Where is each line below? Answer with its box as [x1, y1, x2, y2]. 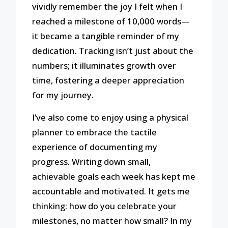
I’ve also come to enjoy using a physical [32, 111, 189, 124]
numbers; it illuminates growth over [32, 59, 177, 71]
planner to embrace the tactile [32, 126, 157, 138]
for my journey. [32, 89, 94, 101]
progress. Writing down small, [32, 156, 151, 168]
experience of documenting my [32, 141, 158, 153]
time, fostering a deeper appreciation [32, 74, 185, 86]
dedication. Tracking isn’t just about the [32, 44, 194, 56]
